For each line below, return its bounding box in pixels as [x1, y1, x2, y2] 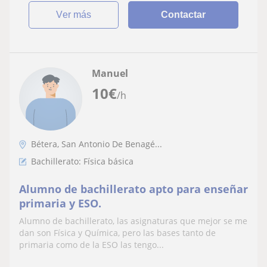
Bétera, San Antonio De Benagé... [31, 138, 162, 150]
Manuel [92, 67, 128, 80]
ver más [63, 10, 92, 20]
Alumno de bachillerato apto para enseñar [19, 182, 248, 197]
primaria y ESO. [19, 196, 101, 211]
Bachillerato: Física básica [31, 156, 133, 167]
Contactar [161, 10, 206, 20]
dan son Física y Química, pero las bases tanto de [19, 227, 216, 239]
